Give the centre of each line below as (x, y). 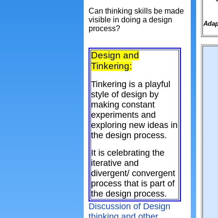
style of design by (125, 94)
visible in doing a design (130, 20)
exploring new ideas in (134, 125)
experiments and (123, 115)
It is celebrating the (128, 153)
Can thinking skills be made (136, 11)
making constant (123, 105)
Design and (115, 55)
